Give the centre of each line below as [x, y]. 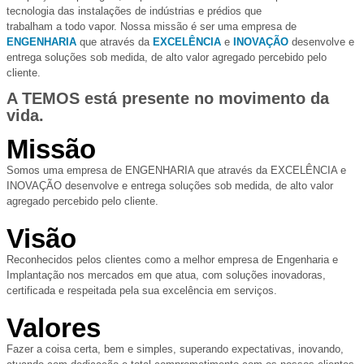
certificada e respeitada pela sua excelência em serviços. [142, 290]
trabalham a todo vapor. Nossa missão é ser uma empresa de [152, 26]
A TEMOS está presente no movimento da [168, 98]
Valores [54, 328]
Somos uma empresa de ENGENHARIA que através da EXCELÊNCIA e [176, 170]
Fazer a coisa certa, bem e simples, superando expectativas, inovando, [175, 349]
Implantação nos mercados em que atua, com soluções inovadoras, [166, 275]
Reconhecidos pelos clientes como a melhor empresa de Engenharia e [172, 260]
